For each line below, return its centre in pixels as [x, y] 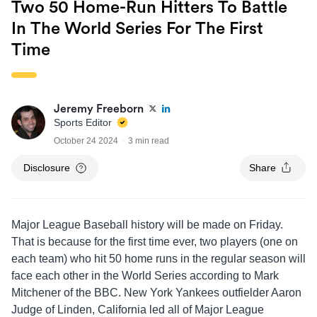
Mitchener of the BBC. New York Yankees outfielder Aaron [156, 292]
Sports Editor [84, 122]
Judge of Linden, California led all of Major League [138, 309]
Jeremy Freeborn [99, 109]
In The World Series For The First [137, 29]
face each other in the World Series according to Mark [145, 275]
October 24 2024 [86, 140]
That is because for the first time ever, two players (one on [155, 241]
